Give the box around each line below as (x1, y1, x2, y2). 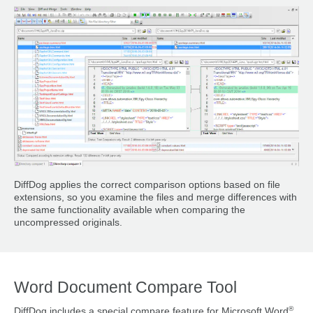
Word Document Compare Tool (14, 278, 241, 296)
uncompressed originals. (14, 217, 122, 228)
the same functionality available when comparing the (14, 205, 245, 216)
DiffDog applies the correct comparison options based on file (14, 180, 280, 191)
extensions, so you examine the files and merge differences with (14, 192, 297, 203)
